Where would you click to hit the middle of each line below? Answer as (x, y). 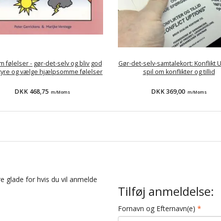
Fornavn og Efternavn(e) (157, 209)
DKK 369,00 (169, 92)
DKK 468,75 (32, 92)
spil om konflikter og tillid (179, 72)
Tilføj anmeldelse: (166, 192)
